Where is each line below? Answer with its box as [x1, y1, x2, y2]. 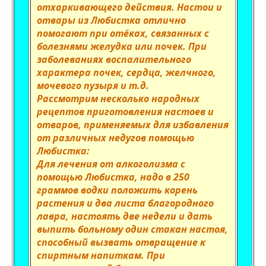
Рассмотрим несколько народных [37, 92, 199, 105]
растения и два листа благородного [37, 197, 214, 210]
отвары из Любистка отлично [37, 14, 186, 27]
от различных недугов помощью [37, 131, 194, 144]
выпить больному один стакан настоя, [37, 223, 228, 236]
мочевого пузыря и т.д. [37, 79, 149, 92]
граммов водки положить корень [37, 183, 198, 197]
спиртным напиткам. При [37, 249, 165, 262]
